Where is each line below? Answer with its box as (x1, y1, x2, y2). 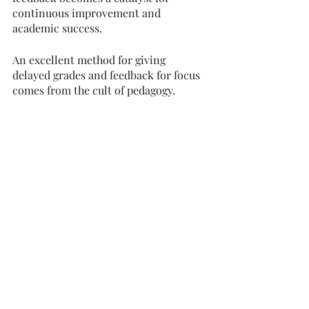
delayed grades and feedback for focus (12, 68, 203, 83)
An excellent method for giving (12, 52, 168, 68)
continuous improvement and (12, 6, 163, 21)
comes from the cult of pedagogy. (12, 83, 178, 98)
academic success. (12, 21, 102, 36)
